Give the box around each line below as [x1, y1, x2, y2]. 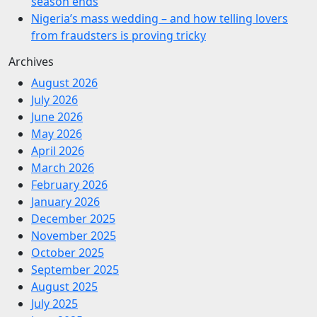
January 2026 [31, 193, 100, 209]
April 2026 [31, 142, 84, 158]
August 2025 [31, 278, 98, 294]
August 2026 [31, 74, 98, 91]
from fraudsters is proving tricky [31, 27, 206, 43]
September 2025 [31, 261, 119, 277]
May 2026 [31, 125, 82, 142]
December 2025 [31, 210, 115, 226]
